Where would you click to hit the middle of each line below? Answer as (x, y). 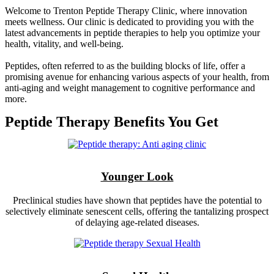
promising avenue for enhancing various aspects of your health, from (137, 76)
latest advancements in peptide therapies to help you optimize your (132, 32)
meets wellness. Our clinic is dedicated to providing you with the (129, 21)
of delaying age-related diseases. (137, 223)
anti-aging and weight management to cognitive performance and (130, 87)
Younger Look (137, 177)
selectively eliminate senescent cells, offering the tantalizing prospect (137, 212)
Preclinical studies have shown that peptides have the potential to (137, 201)
